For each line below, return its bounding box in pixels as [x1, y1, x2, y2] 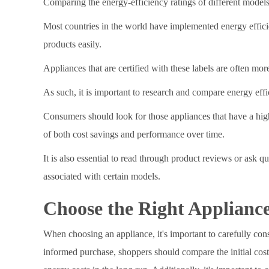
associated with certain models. [43, 171, 160, 181]
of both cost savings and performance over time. [43, 128, 225, 139]
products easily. [43, 38, 101, 49]
